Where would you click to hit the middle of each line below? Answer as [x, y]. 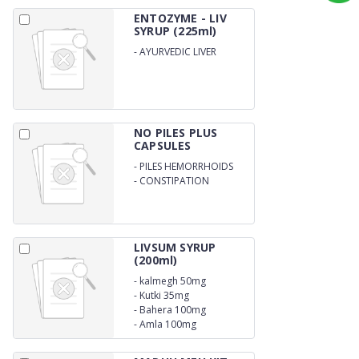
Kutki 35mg [164, 295]
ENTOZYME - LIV [180, 18]
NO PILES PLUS [176, 133]
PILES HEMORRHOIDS [186, 166]
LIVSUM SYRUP [175, 247]
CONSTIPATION [174, 180]
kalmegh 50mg [173, 280]
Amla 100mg [168, 325]
